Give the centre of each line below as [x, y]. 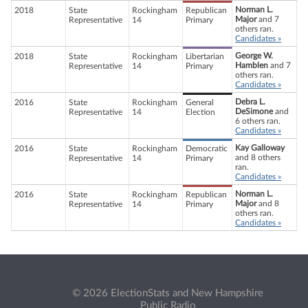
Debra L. [250, 102]
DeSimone [254, 112]
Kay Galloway [260, 148]
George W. [254, 56]
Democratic [207, 149]
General [200, 103]
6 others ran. [258, 121]
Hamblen [252, 66]
